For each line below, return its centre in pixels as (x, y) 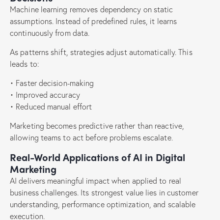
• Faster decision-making (52, 82)
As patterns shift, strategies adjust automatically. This (101, 52)
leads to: (25, 63)
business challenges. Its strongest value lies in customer (104, 192)
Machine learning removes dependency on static (92, 9)
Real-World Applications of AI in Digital (97, 157)
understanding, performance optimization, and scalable (103, 204)
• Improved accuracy (45, 94)
